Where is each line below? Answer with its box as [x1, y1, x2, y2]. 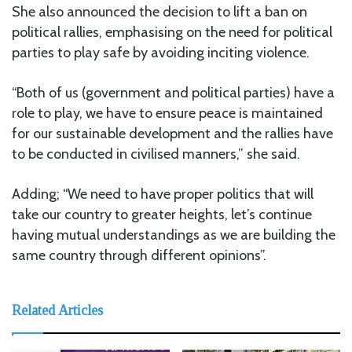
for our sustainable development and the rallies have [12, 125, 333, 143]
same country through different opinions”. [12, 247, 266, 265]
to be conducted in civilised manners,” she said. [12, 145, 300, 163]
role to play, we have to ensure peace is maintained [12, 104, 323, 123]
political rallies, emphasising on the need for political [12, 24, 332, 42]
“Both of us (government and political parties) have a [12, 84, 335, 102]
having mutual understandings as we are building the [12, 226, 335, 244]
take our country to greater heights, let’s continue [12, 206, 312, 224]
